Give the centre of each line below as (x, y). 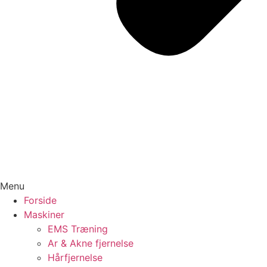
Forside (40, 200)
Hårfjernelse (75, 257)
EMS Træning (78, 229)
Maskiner (44, 215)
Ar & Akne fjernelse (91, 243)
